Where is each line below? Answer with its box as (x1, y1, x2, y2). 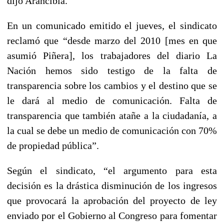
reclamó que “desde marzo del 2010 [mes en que (7, 34, 217, 46)
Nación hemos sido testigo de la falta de (7, 64, 217, 76)
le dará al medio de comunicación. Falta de (7, 94, 217, 106)
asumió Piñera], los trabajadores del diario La (7, 49, 217, 61)
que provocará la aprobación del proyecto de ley (7, 194, 217, 206)
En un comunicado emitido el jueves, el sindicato (7, 19, 217, 31)
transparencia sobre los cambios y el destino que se (7, 79, 217, 91)
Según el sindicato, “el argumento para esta (7, 164, 217, 176)
